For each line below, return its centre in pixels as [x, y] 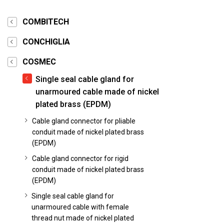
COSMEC [39, 62]
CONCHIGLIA [46, 42]
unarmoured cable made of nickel [97, 92]
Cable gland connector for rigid [80, 158]
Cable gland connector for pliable [83, 121]
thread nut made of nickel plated [83, 218]
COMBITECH [46, 22]
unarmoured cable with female [80, 207]
